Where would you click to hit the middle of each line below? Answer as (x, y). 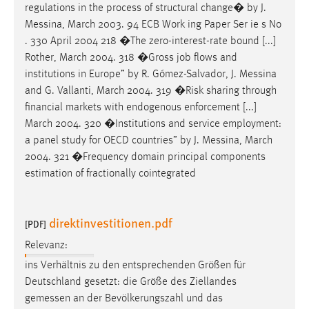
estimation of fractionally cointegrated (110, 174)
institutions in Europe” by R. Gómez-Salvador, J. (132, 75)
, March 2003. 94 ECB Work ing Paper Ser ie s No (172, 25)
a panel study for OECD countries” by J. (113, 141)
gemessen (48, 298)
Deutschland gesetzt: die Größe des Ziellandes (131, 282)
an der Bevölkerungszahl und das (147, 298)
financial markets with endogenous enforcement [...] (141, 108)
